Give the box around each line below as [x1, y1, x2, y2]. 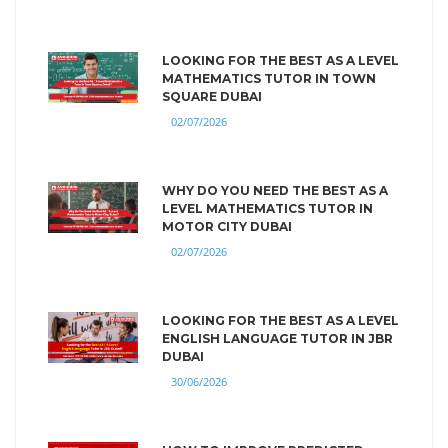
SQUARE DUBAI [162, 88, 262, 104]
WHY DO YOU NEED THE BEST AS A [162, 182, 388, 198]
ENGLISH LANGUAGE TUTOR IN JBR [162, 330, 393, 346]
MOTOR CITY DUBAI [162, 218, 292, 234]
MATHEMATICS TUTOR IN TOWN [162, 70, 376, 86]
